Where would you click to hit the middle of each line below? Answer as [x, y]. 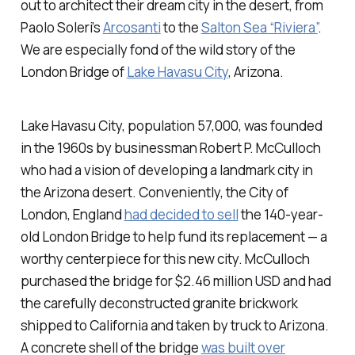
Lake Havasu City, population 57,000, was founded [171, 126]
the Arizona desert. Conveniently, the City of [154, 193]
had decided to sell [181, 215]
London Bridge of [73, 71]
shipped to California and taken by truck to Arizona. [174, 326]
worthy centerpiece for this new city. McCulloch [165, 259]
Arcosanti [132, 27]
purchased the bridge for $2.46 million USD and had [176, 281]
